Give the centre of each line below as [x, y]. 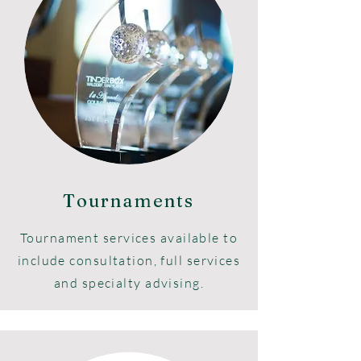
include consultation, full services [129, 260]
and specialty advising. [129, 283]
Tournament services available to [129, 238]
